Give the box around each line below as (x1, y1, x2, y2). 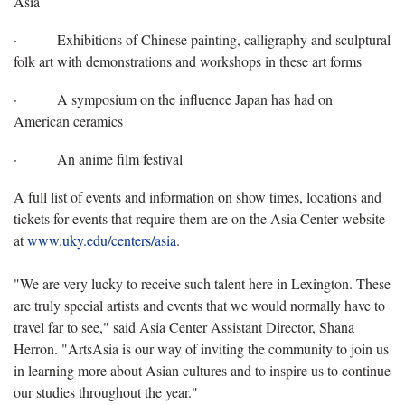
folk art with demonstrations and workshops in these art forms (14, 51, 362, 71)
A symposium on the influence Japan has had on (57, 89, 333, 108)
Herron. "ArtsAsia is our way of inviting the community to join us (14, 338, 389, 358)
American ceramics (14, 110, 123, 130)
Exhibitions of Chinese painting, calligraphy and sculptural (57, 29, 391, 49)
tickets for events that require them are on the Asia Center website (14, 208, 385, 228)
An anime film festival (57, 148, 183, 168)
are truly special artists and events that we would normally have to (14, 295, 385, 315)
